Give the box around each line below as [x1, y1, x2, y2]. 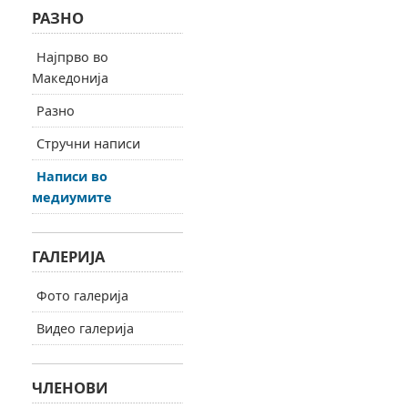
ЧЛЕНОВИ [31, 377, 108, 398]
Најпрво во [36, 48, 108, 66]
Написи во [36, 168, 107, 185]
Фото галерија [36, 287, 128, 304]
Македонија [31, 69, 108, 87]
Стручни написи [36, 135, 140, 152]
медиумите [31, 189, 112, 206]
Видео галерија [36, 320, 134, 337]
